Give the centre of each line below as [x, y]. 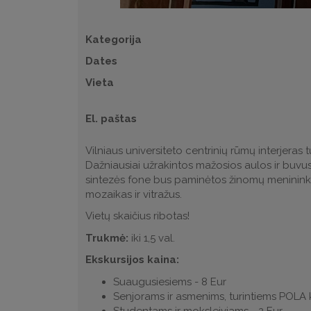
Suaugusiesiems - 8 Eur [170, 281]
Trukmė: [107, 238]
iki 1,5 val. [152, 238]
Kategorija [114, 39]
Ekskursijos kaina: [133, 260]
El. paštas [111, 118]
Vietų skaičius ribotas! [138, 216]
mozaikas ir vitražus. [134, 194]
